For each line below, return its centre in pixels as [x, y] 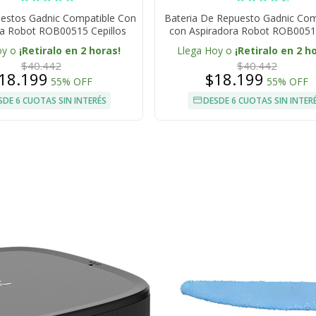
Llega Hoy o [206, 51]
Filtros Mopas [41, 44]
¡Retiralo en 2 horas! [70, 51]
